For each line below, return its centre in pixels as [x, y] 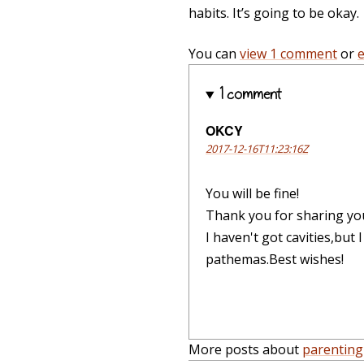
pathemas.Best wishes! [275, 260]
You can [214, 54]
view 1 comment [288, 54]
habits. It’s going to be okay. [274, 13]
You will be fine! [252, 194]
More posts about [245, 350]
